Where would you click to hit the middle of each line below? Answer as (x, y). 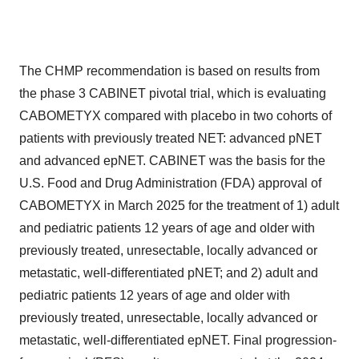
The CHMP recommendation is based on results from (169, 71)
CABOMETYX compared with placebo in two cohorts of (175, 116)
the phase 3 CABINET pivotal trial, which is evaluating (173, 94)
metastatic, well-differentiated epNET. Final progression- (178, 341)
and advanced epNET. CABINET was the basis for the (172, 161)
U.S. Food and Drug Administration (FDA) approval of (170, 184)
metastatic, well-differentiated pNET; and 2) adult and (169, 273)
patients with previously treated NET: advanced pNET (171, 139)
